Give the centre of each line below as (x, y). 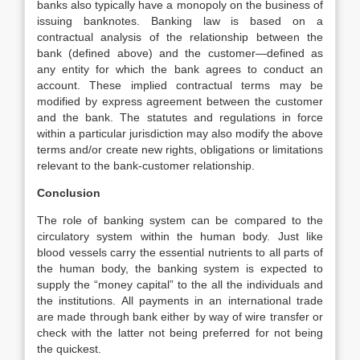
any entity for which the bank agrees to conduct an (180, 69)
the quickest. (69, 349)
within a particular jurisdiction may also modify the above (180, 133)
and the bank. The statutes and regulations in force (180, 117)
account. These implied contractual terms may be (180, 85)
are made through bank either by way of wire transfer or (180, 317)
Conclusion (69, 193)
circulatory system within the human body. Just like (180, 236)
